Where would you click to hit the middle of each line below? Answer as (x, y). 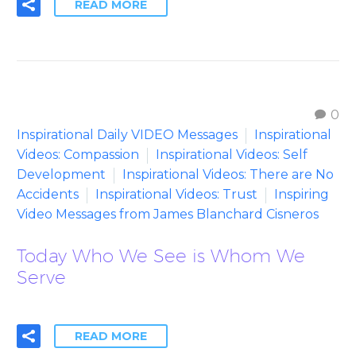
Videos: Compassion (78, 154)
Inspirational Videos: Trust (176, 194)
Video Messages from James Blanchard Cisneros (168, 214)
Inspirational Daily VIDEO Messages (127, 134)
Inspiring (302, 194)
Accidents (48, 194)
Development (61, 174)
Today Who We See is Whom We (161, 255)
